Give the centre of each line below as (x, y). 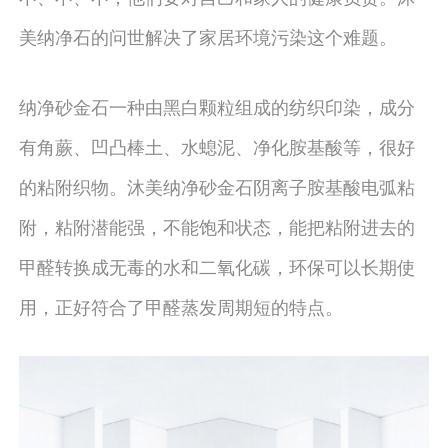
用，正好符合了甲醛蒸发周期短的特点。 (180, 305)
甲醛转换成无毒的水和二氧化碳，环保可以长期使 (216, 265)
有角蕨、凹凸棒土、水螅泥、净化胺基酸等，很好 (216, 145)
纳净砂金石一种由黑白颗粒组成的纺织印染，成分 (216, 105)
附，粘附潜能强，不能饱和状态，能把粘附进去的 (216, 225)
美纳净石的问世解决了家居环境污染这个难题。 (207, 35)
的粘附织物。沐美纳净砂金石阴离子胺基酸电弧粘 (216, 185)
